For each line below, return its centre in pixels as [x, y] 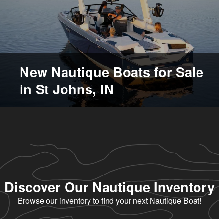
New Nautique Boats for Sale [111, 72]
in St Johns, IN [67, 89]
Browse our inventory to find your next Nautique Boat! [109, 201]
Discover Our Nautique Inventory [109, 187]
